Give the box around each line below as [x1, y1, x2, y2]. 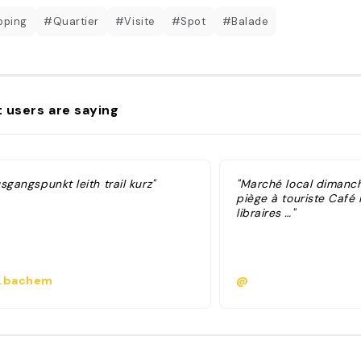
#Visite [114, 14, 156, 28]
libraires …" [236, 205, 296, 220]
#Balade [222, 14, 269, 28]
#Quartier [43, 14, 99, 28]
